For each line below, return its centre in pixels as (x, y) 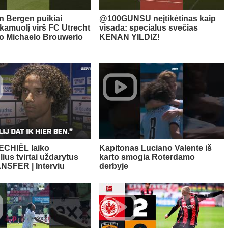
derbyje (113, 166)
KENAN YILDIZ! (129, 37)
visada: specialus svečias (148, 28)
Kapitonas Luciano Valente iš (155, 148)
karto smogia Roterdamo (147, 157)
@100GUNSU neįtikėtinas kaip (157, 19)
